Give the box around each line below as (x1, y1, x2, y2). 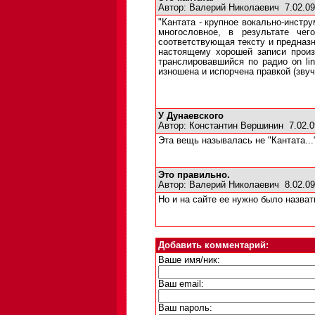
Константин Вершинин (189, 121, 283, 131)
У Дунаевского (158, 111, 224, 121)
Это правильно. (158, 170, 230, 180)
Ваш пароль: (158, 303, 212, 313)
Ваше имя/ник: (158, 255, 220, 265)
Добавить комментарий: (158, 240, 269, 250)
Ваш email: (158, 279, 204, 289)
